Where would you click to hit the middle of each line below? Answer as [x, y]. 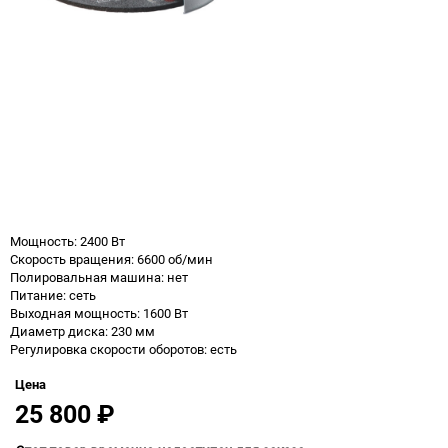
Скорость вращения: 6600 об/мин [111, 258]
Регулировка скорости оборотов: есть [123, 348]
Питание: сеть [53, 294]
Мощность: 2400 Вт [67, 240]
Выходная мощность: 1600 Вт [99, 312]
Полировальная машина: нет [99, 276]
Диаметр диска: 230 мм [82, 330]
